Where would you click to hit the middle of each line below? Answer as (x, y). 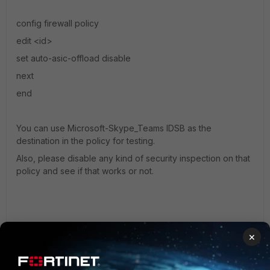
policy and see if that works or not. (85, 171)
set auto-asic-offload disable (74, 58)
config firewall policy (58, 23)
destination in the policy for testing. (86, 141)
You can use (42, 128)
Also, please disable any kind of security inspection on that (133, 158)
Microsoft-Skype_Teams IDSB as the (140, 128)
